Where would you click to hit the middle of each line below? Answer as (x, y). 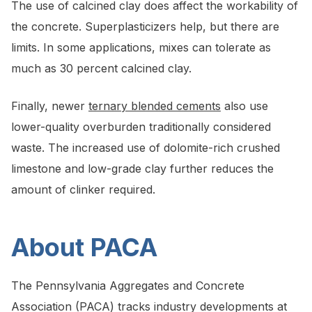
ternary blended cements (155, 106)
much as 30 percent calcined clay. (101, 69)
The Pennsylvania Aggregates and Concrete (128, 286)
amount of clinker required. (83, 190)
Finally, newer (50, 106)
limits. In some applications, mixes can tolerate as (141, 48)
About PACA (84, 248)
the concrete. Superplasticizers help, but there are (145, 27)
